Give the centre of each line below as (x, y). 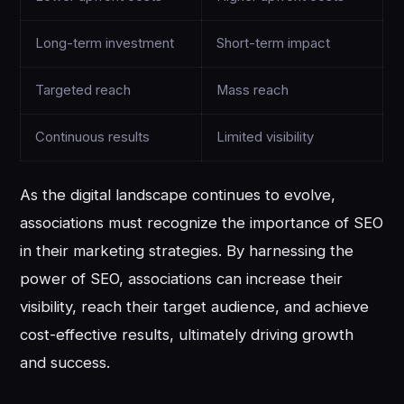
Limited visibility (266, 138)
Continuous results (93, 138)
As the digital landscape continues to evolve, (178, 195)
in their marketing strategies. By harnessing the (187, 251)
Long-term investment (105, 44)
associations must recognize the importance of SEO (202, 223)
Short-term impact (274, 44)
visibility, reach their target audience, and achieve (195, 307)
